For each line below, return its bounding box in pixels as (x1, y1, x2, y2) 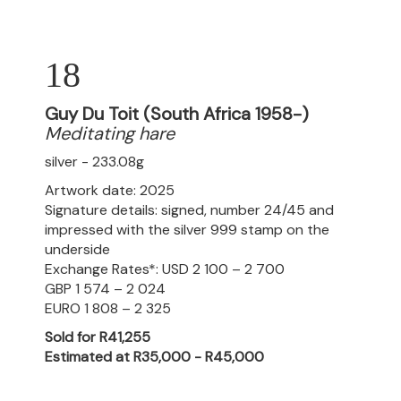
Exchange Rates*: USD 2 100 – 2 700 (45, 260, 285, 278)
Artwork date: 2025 (45, 181, 175, 200)
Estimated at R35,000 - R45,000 (45, 347, 264, 366)
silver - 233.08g (45, 152, 144, 171)
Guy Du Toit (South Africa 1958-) (45, 102, 309, 125)
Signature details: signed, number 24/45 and (45, 200, 334, 219)
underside (45, 240, 110, 259)
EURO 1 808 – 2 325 (45, 299, 171, 318)
